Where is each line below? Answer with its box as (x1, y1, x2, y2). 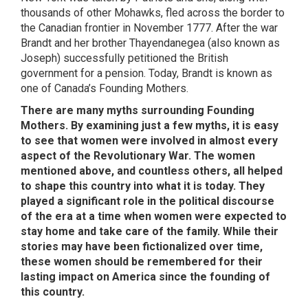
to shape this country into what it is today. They (21, 179, 265, 192)
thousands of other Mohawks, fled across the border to (21, 6, 285, 19)
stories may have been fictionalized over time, (21, 240, 263, 253)
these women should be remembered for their (21, 255, 263, 268)
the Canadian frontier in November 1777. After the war (21, 21, 278, 34)
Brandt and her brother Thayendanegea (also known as (21, 36, 280, 49)
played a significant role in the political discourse (21, 195, 274, 208)
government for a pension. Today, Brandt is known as (21, 67, 272, 80)
